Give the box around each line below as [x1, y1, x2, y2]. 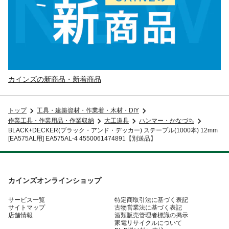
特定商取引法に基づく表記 [114, 196, 188, 203]
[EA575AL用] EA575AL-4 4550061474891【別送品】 [8, 134, 156, 142]
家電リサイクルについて [114, 219, 182, 226]
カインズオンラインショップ [8, 176, 101, 185]
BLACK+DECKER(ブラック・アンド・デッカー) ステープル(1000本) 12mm [8, 126, 218, 134]
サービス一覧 [8, 196, 45, 203]
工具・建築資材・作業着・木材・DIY [37, 107, 139, 114]
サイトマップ [8, 203, 45, 211]
